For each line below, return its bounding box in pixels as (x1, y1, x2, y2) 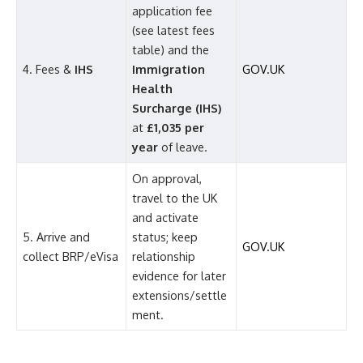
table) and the (132, 42, 210, 58)
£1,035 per (147, 120, 205, 135)
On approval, (132, 171, 203, 186)
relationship (132, 249, 196, 264)
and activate (132, 210, 199, 225)
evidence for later (132, 268, 227, 284)
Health (132, 81, 173, 96)
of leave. (158, 139, 208, 155)
